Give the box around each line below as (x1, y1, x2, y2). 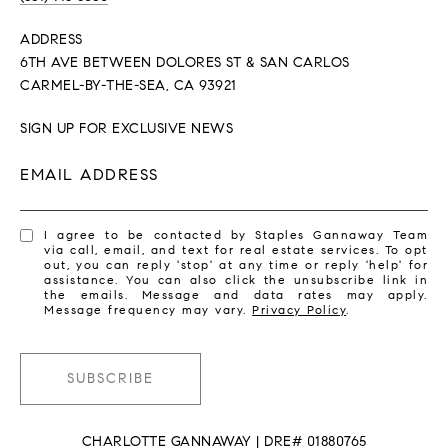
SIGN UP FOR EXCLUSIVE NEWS (20, 119, 233, 137)
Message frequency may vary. (44, 301, 253, 317)
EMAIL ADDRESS (20, 164, 159, 184)
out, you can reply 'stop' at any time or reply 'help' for (44, 256, 428, 272)
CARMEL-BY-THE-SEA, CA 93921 (20, 76, 237, 94)
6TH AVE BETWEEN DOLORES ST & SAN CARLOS (20, 53, 350, 71)
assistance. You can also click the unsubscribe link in (44, 271, 428, 287)
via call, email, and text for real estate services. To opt (44, 241, 428, 257)
